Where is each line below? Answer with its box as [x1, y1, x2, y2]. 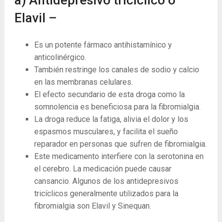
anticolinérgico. [34, 52, 86, 62]
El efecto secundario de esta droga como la [34, 89, 185, 99]
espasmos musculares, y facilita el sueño [34, 126, 178, 136]
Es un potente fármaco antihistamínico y [34, 40, 172, 50]
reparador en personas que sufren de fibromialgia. [34, 139, 207, 149]
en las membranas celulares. [34, 77, 133, 87]
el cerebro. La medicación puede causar [34, 164, 171, 173]
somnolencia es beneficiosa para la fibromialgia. [34, 102, 201, 111]
